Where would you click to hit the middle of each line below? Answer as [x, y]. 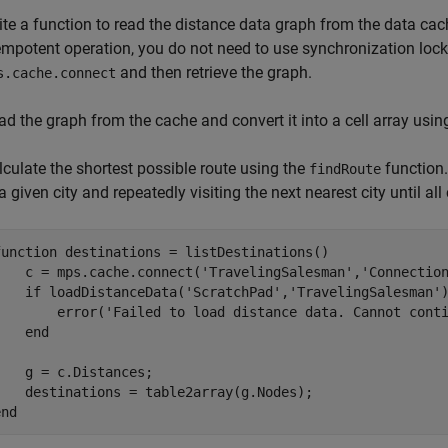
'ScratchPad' [233, 292]
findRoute [345, 169]
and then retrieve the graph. [214, 72]
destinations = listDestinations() [193, 252]
